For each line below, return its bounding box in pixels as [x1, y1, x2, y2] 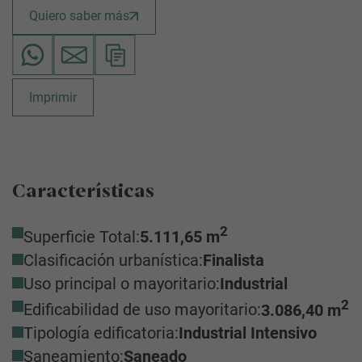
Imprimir [29, 90, 77, 105]
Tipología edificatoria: [23, 323, 179, 343]
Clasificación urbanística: [23, 250, 203, 270]
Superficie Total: [23, 226, 140, 246]
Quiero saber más [29, 8, 129, 23]
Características [12, 183, 154, 201]
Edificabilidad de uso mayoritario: [23, 300, 261, 320]
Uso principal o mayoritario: [23, 273, 220, 293]
